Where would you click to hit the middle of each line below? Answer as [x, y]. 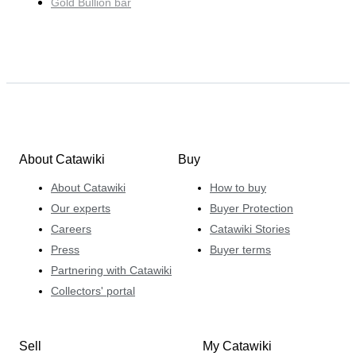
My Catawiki [237, 346]
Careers [71, 228]
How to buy [238, 187]
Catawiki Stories [250, 228]
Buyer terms [240, 249]
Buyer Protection [252, 208]
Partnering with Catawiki [111, 270]
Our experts [81, 208]
